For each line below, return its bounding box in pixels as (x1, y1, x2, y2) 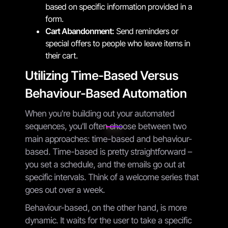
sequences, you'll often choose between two (25, 121, 186, 131)
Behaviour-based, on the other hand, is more (25, 202, 187, 213)
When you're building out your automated (25, 108, 175, 119)
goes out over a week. (25, 184, 105, 195)
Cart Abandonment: (45, 25, 114, 36)
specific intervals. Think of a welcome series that (25, 172, 198, 182)
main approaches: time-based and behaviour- (25, 133, 192, 144)
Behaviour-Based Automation (25, 85, 187, 101)
